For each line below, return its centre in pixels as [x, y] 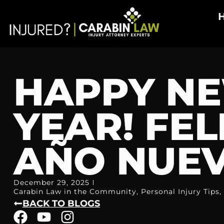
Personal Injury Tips [180, 192]
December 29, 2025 [51, 183]
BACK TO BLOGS [61, 204]
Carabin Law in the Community [75, 192]
